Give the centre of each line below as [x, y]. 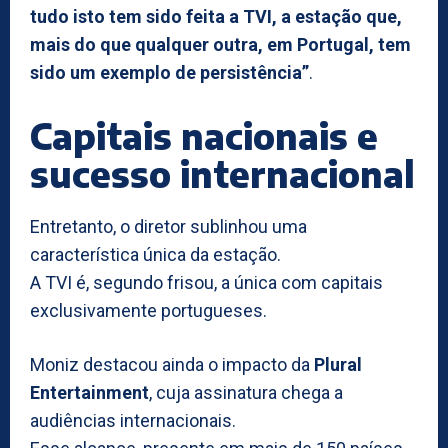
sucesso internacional [222, 173]
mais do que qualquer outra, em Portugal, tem [220, 44]
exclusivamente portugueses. [148, 310]
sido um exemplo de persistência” [169, 72]
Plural [338, 364]
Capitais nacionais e [204, 135]
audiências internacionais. [133, 420]
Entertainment [89, 392]
